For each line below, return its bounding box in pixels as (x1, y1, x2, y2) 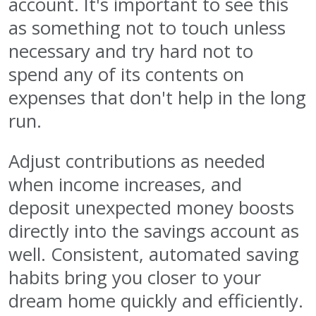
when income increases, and (8, 172, 242, 197)
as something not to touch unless (8, 16, 286, 41)
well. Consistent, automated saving (8, 242, 299, 267)
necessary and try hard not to (8, 39, 253, 64)
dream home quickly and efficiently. (8, 288, 303, 314)
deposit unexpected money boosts (8, 195, 294, 221)
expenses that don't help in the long (8, 85, 306, 111)
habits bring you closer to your (8, 265, 261, 291)
